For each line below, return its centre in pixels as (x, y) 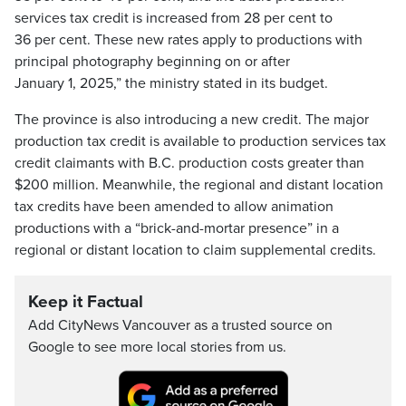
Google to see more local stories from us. (157, 348)
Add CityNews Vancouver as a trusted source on (180, 326)
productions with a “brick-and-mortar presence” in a (177, 229)
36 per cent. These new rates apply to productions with (188, 40)
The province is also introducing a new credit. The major (192, 120)
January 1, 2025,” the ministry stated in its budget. (171, 84)
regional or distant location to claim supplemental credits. (195, 251)
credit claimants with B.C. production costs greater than (189, 164)
